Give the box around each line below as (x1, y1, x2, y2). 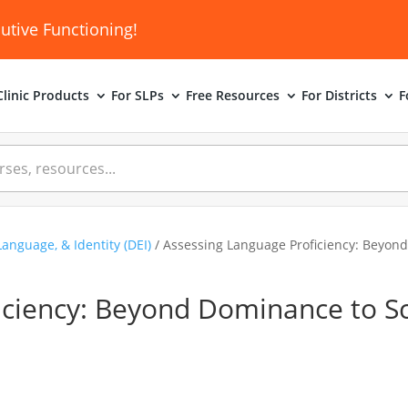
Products (32, 87, 89, 104)
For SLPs (110, 87, 164, 104)
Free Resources (185, 87, 280, 104)
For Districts (301, 87, 377, 104)
